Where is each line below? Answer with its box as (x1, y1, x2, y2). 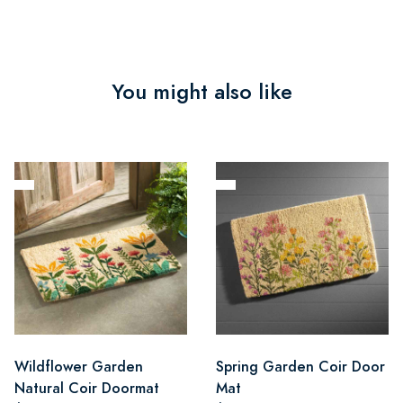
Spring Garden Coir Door (216, 355, 385, 377)
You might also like (111, 76, 292, 107)
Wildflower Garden (14, 355, 143, 377)
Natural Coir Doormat (14, 377, 159, 399)
